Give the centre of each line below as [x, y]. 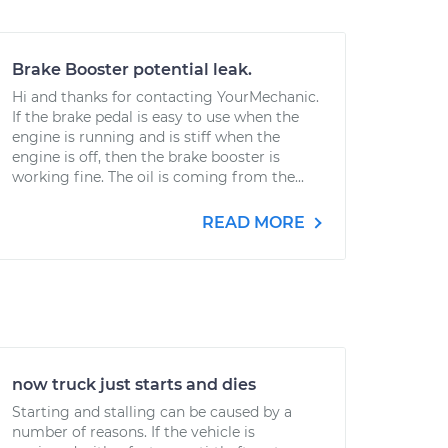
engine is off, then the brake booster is [146, 157]
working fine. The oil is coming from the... [158, 177]
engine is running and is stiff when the [146, 137]
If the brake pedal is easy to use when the [155, 117]
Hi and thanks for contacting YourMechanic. [165, 97]
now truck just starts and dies [134, 384]
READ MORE [255, 222]
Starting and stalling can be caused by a [152, 412]
